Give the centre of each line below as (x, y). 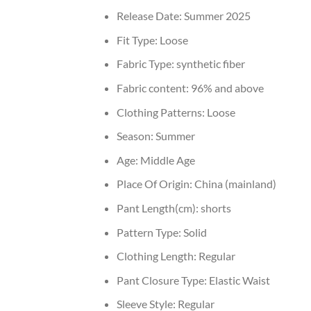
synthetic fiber (210, 64)
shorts (216, 208)
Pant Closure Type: (162, 280)
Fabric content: (153, 88)
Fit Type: (138, 40)
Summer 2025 (217, 16)
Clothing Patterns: (161, 112)
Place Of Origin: (155, 184)
